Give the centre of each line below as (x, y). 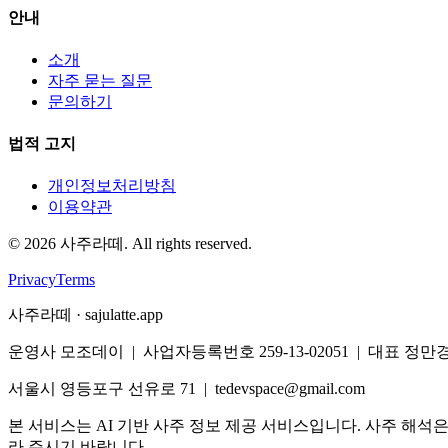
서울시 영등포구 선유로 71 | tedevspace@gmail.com (186, 389)
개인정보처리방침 (112, 186)
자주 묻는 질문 (100, 80)
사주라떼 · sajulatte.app (85, 315)
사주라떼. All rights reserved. (154, 244)
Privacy (32, 280)
